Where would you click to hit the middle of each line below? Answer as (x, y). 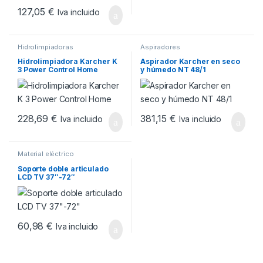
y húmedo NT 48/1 (173, 70)
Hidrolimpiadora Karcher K (67, 62)
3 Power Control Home (58, 70)
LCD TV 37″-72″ (46, 177)
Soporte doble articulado (63, 168)
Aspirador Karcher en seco (190, 62)
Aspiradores (160, 47)
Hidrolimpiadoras (45, 47)
